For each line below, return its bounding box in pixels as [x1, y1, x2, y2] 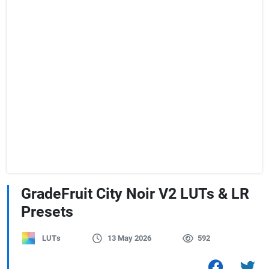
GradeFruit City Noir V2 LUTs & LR [21, 185, 249, 202]
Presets [21, 203, 73, 220]
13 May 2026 [107, 234, 151, 243]
